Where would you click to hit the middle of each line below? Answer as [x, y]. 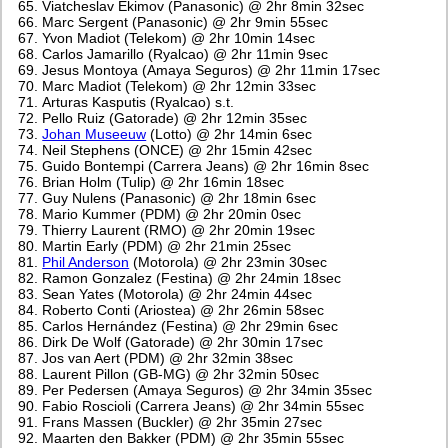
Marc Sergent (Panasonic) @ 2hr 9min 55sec [185, 22]
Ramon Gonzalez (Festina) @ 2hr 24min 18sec [192, 278]
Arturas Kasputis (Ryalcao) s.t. [138, 102]
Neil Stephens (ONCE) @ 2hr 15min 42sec [177, 150]
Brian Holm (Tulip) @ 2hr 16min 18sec [163, 182]
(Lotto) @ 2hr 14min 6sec [229, 134]
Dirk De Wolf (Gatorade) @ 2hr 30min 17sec [183, 342]
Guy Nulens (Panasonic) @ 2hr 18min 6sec [179, 198]
